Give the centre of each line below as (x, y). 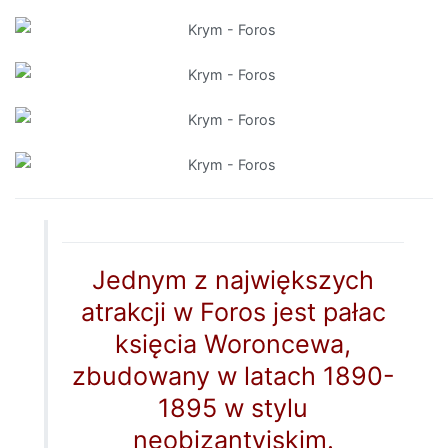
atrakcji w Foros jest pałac (233, 312)
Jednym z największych (233, 280)
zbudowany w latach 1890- (233, 376)
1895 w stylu (233, 408)
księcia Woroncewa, (233, 344)
